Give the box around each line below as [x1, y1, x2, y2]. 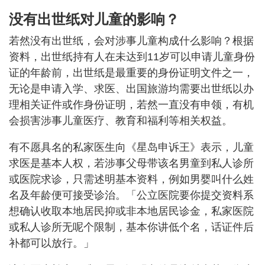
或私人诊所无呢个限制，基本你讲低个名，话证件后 [9, 221, 254, 234]
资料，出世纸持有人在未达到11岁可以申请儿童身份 [9, 51, 255, 63]
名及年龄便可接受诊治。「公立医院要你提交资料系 [9, 189, 254, 202]
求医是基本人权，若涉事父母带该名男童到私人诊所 [9, 157, 254, 170]
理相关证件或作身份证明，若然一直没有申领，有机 [9, 99, 254, 111]
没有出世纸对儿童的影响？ [9, 11, 179, 28]
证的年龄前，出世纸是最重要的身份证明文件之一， [9, 67, 254, 79]
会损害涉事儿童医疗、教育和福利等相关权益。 [9, 115, 232, 127]
